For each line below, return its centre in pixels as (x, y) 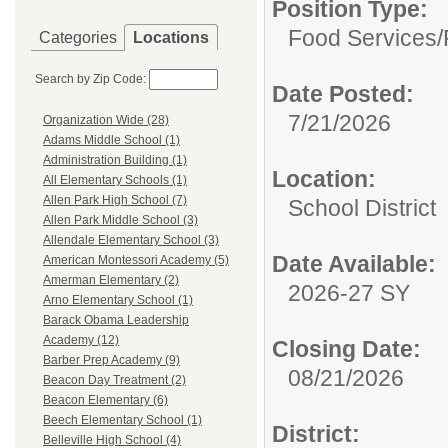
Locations (171, 37)
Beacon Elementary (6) (105, 400)
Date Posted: (343, 94)
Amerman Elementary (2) (111, 280)
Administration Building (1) (115, 160)
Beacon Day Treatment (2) (114, 380)
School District (362, 208)
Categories (78, 37)
